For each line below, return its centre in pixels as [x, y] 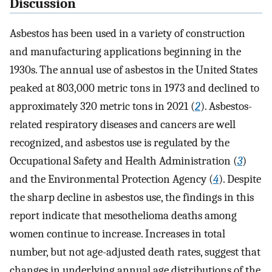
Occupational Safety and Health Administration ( [124, 161]
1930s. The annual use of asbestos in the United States [134, 70]
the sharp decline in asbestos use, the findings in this [132, 197]
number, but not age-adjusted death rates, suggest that [135, 252]
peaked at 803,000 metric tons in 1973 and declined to [134, 88]
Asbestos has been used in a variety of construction [127, 33]
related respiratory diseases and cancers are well [123, 124]
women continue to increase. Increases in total [117, 233]
